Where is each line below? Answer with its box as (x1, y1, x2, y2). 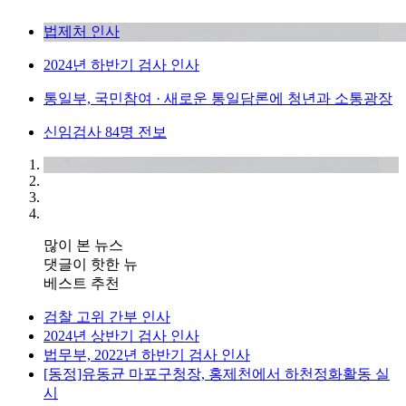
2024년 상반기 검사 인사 (43, 328, 199, 344)
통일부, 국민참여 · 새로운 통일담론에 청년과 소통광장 (43, 91, 392, 107)
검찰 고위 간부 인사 (43, 309, 170, 325)
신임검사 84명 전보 (43, 124, 167, 140)
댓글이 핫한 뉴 (43, 256, 138, 273)
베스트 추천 (43, 275, 120, 292)
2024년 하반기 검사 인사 (43, 57, 199, 73)
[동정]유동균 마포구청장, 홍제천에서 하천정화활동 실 (43, 366, 390, 382)
